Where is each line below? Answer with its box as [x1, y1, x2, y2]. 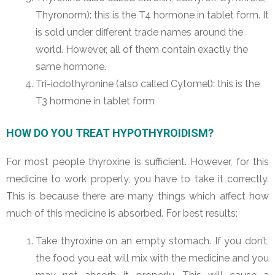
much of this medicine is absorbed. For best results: [6, 207, 238, 219]
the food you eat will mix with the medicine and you [36, 252, 269, 265]
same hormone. [36, 60, 106, 72]
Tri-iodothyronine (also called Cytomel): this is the [36, 77, 260, 90]
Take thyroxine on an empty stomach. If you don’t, [36, 235, 269, 247]
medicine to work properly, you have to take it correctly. [6, 172, 269, 185]
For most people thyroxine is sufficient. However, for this [6, 155, 269, 168]
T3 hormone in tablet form [36, 95, 155, 107]
